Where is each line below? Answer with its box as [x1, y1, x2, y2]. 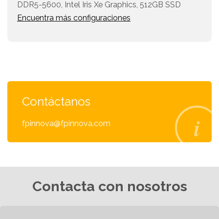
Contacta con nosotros [32, 178, 187, 195]
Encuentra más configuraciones [17, 13, 131, 23]
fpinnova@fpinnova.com [22, 119, 110, 129]
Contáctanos [22, 94, 90, 109]
